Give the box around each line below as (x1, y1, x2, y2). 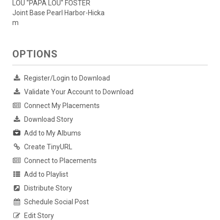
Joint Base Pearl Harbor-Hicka (12, 9, 105, 17)
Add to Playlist (24, 170, 68, 179)
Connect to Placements (24, 157, 97, 165)
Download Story (24, 115, 73, 124)
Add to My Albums (24, 129, 81, 137)
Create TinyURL (24, 143, 72, 151)
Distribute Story (24, 184, 72, 192)
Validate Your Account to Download (24, 88, 134, 96)
